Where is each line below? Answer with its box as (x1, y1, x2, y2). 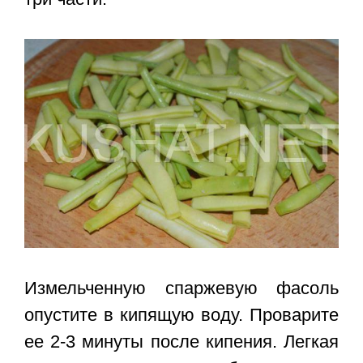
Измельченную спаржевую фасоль (24, 278, 339, 299)
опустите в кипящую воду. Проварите (24, 305, 339, 326)
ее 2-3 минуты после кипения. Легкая (24, 331, 339, 352)
